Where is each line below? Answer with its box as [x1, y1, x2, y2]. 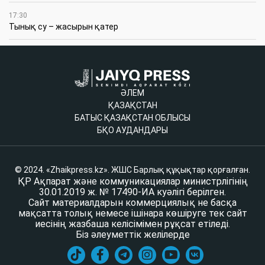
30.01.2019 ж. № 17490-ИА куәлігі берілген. [39, 186, 226, 198]
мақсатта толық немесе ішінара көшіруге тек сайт [18, 208, 247, 219]
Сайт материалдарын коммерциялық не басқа [28, 197, 237, 209]
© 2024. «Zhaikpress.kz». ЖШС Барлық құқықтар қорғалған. [15, 165, 250, 175]
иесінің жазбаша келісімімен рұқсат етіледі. [35, 218, 230, 230]
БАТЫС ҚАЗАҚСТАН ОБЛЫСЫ [75, 113, 190, 123]
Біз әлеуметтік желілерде [75, 229, 190, 241]
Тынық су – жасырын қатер [9, 22, 118, 32]
